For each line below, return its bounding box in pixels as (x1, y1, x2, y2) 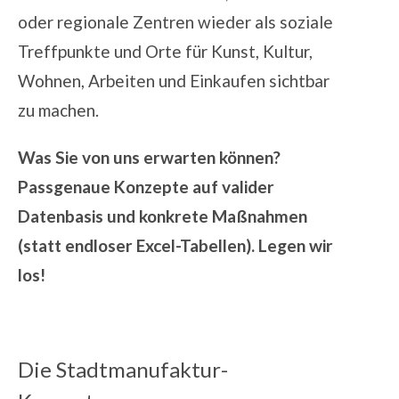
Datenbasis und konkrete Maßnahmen (18, 206, 307, 227)
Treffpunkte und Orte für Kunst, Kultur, (18, 41, 313, 62)
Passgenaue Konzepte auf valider (18, 176, 274, 198)
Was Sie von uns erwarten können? (18, 147, 281, 168)
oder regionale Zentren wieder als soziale (18, 12, 333, 33)
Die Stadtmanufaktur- (18, 356, 228, 383)
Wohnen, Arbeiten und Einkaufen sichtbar (18, 70, 330, 92)
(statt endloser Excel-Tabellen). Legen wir (18, 235, 333, 256)
